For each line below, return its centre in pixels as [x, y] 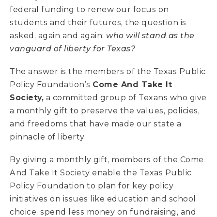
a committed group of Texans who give [125, 98]
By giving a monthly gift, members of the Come [107, 160]
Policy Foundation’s [51, 85]
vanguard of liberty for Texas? [73, 49]
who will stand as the [150, 36]
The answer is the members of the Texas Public [108, 71]
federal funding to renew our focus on [89, 9]
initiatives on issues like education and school [103, 199]
